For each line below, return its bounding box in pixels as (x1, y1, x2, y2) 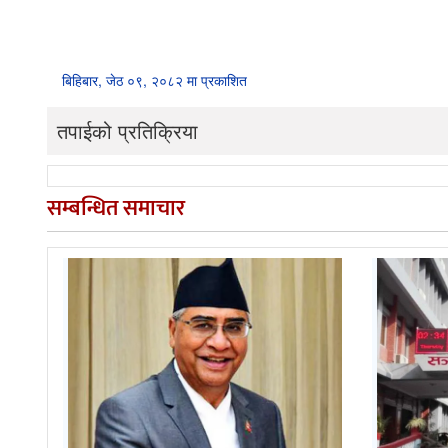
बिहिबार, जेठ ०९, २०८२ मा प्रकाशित (62, 69, 247, 90)
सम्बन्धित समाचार (47, 189, 185, 227)
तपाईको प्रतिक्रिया (57, 115, 198, 145)
